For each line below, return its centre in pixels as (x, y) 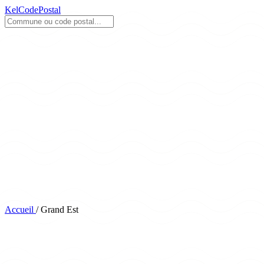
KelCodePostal (33, 10)
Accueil (19, 209)
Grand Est (60, 209)
